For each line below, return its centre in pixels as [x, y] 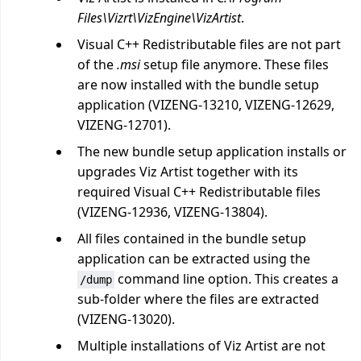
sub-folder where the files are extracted [198, 299]
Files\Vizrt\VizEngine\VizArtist [159, 18]
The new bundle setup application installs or [212, 151]
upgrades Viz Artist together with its [188, 172]
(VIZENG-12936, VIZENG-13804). [172, 212]
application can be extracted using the [194, 259]
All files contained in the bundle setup [192, 239]
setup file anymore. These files [234, 64]
